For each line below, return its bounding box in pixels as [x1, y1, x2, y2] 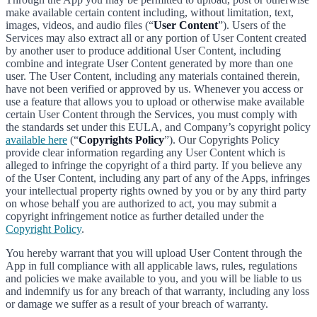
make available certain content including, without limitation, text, [6, 6, 294, 18]
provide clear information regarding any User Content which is [6, 146, 285, 158]
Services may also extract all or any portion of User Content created [6, 32, 306, 44]
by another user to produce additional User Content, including [6, 45, 281, 57]
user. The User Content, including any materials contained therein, [6, 70, 300, 82]
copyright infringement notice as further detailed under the [6, 210, 264, 222]
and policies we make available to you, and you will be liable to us [6, 272, 301, 284]
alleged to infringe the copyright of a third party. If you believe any [6, 159, 302, 171]
